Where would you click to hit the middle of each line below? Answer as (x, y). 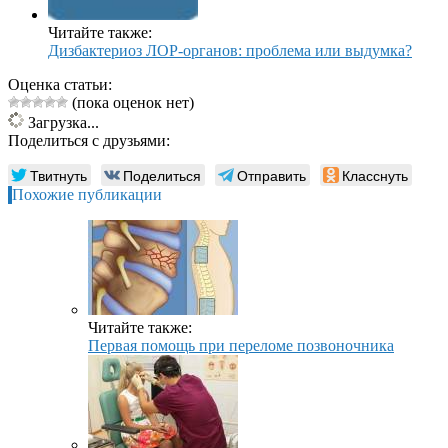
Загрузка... (61, 123)
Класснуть (375, 175)
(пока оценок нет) (131, 103)
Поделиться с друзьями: (89, 141)
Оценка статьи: (60, 85)
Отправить (271, 175)
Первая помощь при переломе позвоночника (241, 346)
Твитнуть (58, 175)
